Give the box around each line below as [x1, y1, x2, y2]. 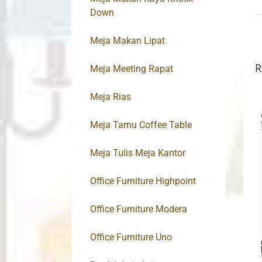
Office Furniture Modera [90, 204, 187, 215]
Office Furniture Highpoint [90, 175, 196, 187]
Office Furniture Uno [90, 232, 172, 243]
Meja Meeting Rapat [90, 63, 173, 75]
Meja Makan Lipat [90, 35, 165, 47]
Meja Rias [90, 91, 131, 103]
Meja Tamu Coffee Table [90, 119, 192, 131]
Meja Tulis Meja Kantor [90, 147, 185, 159]
